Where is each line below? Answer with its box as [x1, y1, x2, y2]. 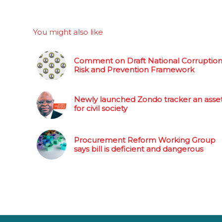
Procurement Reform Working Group [74, 135, 216, 145]
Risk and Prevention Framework [74, 64, 194, 74]
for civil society [74, 103, 127, 113]
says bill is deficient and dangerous [74, 144, 203, 154]
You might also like [33, 27, 103, 37]
